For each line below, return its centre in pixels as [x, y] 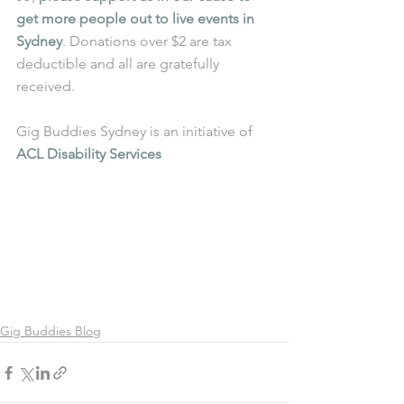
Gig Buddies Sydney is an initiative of [136, 132]
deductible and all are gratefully [119, 64]
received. [46, 87]
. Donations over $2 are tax [149, 41]
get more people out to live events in [137, 19]
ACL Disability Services [89, 154]
